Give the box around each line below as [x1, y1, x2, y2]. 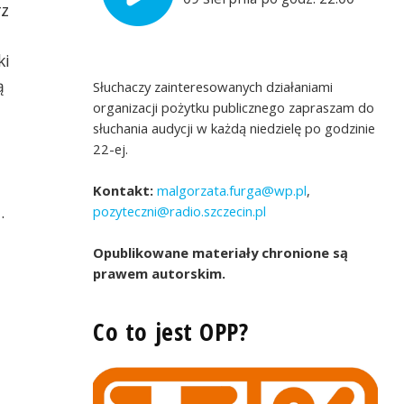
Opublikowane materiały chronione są [93, 243, 349, 262]
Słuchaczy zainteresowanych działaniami [93, 77, 334, 96]
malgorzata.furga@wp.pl [153, 180, 308, 199]
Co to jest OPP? [93, 314, 249, 348]
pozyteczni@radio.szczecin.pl [93, 201, 267, 220]
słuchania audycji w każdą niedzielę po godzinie [93, 118, 376, 137]
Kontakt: [93, 180, 154, 199]
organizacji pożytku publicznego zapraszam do [93, 97, 375, 116]
